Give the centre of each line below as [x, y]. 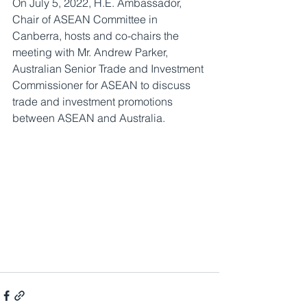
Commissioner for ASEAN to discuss [103, 85]
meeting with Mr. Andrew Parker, [91, 52]
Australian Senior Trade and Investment [109, 69]
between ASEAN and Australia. [89, 118]
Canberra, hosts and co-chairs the [97, 36]
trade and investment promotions [94, 101]
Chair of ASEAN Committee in [86, 19]
